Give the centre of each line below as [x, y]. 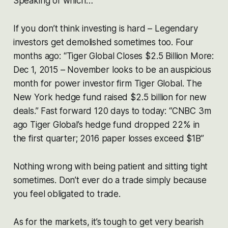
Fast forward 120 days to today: [104, 111]
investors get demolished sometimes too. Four [103, 42]
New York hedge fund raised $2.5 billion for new [110, 97]
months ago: [38, 56]
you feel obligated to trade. [67, 194]
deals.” [26, 111]
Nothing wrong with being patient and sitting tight [110, 166]
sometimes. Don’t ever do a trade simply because [110, 180]
